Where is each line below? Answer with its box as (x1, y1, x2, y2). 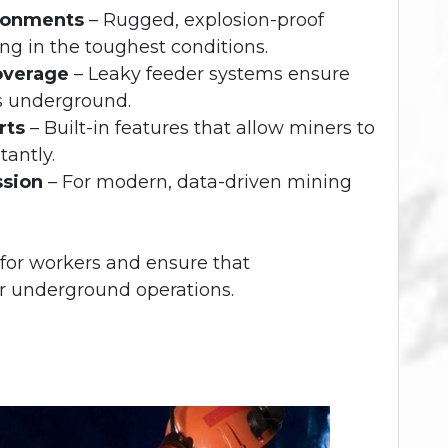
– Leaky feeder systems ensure (69, 62, 350, 85)
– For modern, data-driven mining (43, 170, 352, 193)
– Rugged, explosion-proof (84, 8, 324, 31)
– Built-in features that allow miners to (25, 116, 375, 139)
